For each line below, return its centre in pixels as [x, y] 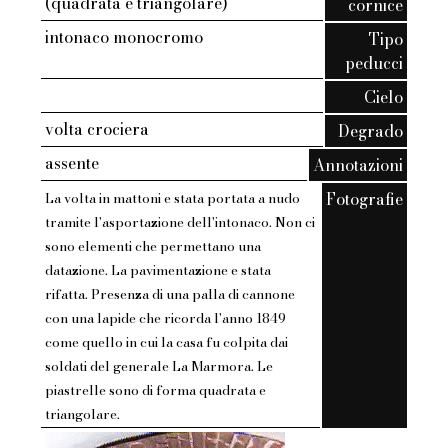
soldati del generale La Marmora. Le [159, 366]
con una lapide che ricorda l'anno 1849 [166, 318]
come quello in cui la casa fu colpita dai [167, 342]
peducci [373, 63]
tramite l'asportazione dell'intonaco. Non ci [180, 222]
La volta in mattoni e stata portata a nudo [173, 198]
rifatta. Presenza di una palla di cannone [170, 294]
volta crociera [97, 129]
